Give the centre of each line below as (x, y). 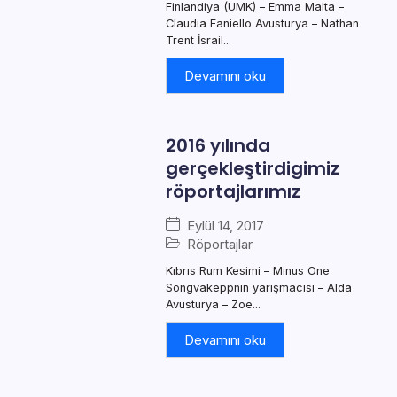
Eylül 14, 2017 (226, 225)
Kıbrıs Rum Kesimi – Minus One (248, 270)
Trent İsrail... (198, 40)
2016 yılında (218, 145)
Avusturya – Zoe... (213, 304)
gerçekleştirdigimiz (253, 168)
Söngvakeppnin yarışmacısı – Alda (259, 287)
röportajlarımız (233, 191)
